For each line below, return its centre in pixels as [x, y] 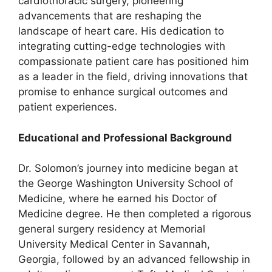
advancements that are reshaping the [110, 16]
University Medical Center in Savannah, [114, 244]
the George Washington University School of [126, 184]
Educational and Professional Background [125, 138]
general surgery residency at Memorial [112, 229]
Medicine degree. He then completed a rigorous [135, 214]
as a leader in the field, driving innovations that [133, 77]
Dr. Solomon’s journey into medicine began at [128, 168]
